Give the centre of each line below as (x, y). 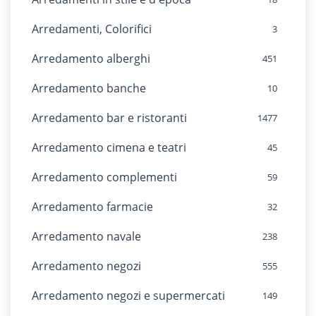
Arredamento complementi (104, 177)
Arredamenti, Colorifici (92, 29)
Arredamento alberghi (91, 59)
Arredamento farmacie (92, 207)
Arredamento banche (89, 88)
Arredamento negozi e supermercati (128, 296)
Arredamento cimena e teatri (109, 147)
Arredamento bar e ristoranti (109, 118)
